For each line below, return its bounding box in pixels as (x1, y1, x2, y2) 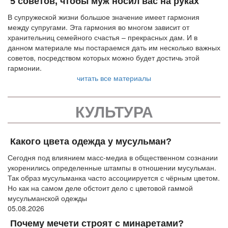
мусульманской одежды (8, 192, 87, 203)
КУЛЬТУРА (75, 100, 153, 122)
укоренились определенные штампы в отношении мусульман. (8, 162, 216, 173)
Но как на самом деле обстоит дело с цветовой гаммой (8, 182, 193, 193)
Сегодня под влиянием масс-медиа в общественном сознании (8, 152, 218, 162)
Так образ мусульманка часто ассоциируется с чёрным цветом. (8, 172, 220, 183)
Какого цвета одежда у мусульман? (10, 136, 172, 147)
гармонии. (8, 62, 42, 73)
